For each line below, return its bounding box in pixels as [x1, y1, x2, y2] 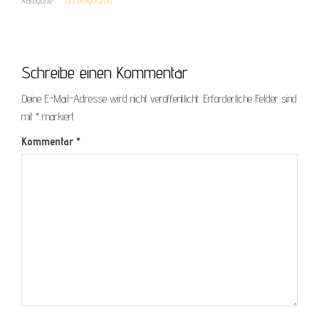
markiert [39, 109, 74, 123]
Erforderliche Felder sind [203, 91, 297, 105]
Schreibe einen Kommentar [21, 61, 188, 83]
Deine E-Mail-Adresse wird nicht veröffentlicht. [21, 91, 200, 105]
